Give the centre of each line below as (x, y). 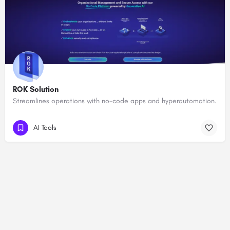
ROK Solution (36, 90)
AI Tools (45, 127)
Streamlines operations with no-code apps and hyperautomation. (115, 101)
